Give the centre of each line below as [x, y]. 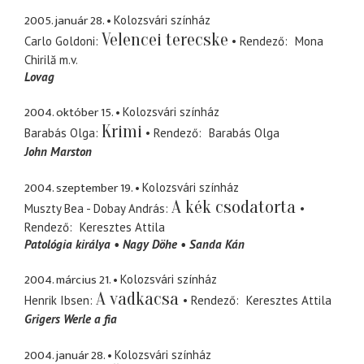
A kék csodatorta [236, 207]
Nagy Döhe [150, 244]
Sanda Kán [217, 244]
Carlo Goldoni [60, 41]
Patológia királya [67, 244]
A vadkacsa [139, 299]
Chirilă [40, 59]
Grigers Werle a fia [71, 319]
